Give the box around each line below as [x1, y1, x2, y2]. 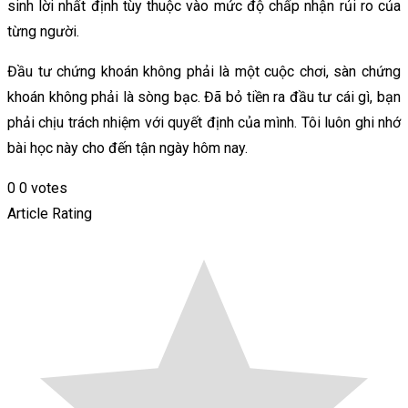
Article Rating [7, 204, 92, 222]
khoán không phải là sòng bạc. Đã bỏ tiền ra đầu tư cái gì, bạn [7, 87, 401, 106]
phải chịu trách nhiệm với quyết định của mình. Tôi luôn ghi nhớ [7, 113, 401, 131]
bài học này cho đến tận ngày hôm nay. [7, 138, 248, 157]
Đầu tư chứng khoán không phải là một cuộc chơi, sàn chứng [7, 62, 401, 80]
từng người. [7, 22, 79, 40]
